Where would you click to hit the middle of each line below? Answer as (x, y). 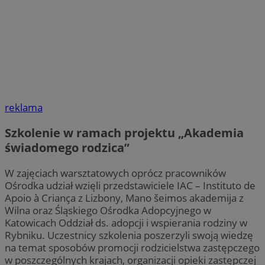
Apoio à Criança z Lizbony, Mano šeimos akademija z (124, 198)
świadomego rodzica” (67, 148)
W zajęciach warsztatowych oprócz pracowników (115, 173)
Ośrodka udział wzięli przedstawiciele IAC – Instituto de (130, 186)
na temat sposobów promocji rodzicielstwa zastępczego (132, 248)
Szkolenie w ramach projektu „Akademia (124, 133)
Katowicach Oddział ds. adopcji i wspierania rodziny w (126, 223)
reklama (24, 108)
